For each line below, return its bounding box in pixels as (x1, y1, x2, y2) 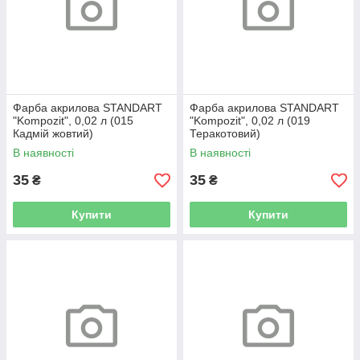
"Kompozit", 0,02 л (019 (190, 114, 310, 128)
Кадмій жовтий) (13, 127, 93, 141)
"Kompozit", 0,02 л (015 (13, 114, 133, 128)
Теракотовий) (190, 127, 260, 141)
